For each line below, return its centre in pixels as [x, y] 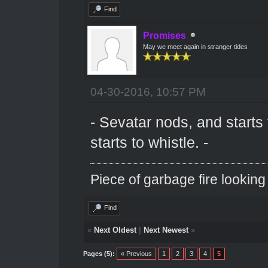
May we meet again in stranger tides [195, 46]
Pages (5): [99, 253]
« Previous [136, 253]
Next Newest [166, 230]
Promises [164, 35]
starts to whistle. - [149, 142]
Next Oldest [115, 230]
